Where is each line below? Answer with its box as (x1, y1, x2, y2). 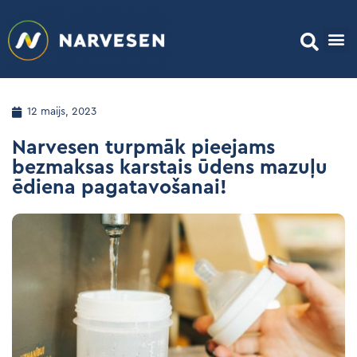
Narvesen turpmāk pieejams (12, 138, 275, 159)
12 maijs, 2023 (27, 106, 96, 118)
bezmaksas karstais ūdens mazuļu (12, 158, 328, 178)
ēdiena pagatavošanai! (12, 178, 227, 198)
